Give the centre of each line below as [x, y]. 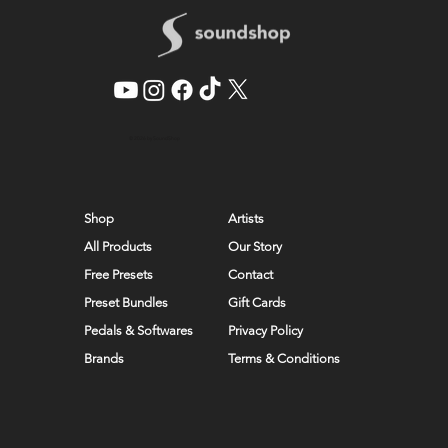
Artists [246, 219]
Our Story [255, 247]
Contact [251, 275]
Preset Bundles [126, 302]
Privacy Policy [266, 331]
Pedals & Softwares [139, 330]
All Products [118, 246]
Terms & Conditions [284, 359]
